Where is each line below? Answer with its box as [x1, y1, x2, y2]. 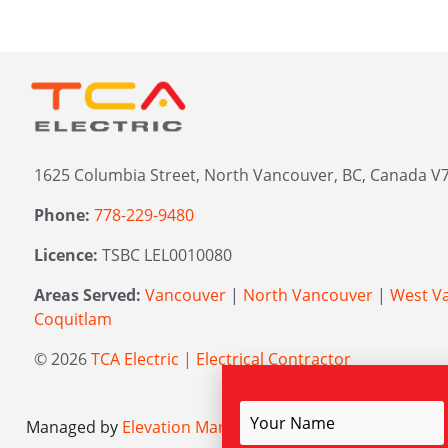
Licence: [34, 243, 98, 266]
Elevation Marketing [122, 415, 271, 438]
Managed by [26, 415, 122, 438]
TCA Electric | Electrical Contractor [91, 347, 351, 370]
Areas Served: [34, 283, 141, 306]
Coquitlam [34, 307, 112, 330]
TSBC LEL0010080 [98, 243, 232, 266]
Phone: [34, 203, 90, 226]
